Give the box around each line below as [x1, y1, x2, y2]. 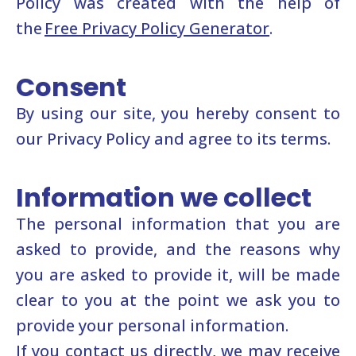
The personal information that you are [16, 213, 340, 234]
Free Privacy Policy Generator [44, 17, 269, 39]
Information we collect [16, 180, 311, 215]
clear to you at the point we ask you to [16, 289, 340, 311]
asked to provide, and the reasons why [16, 238, 340, 260]
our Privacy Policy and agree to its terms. [16, 128, 331, 149]
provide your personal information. [16, 315, 288, 336]
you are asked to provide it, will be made [16, 264, 340, 285]
